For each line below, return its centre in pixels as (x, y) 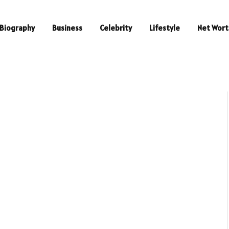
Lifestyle (165, 28)
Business (67, 28)
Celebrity (116, 28)
